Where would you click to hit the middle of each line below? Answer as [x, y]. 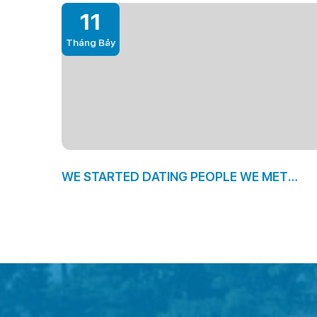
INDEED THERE [105, 197]
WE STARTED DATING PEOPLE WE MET [175, 177]
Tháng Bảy [91, 43]
